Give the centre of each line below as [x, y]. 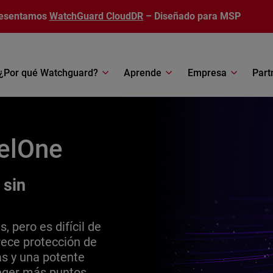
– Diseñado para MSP [192, 16]
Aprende [143, 73]
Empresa [207, 73]
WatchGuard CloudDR [96, 16]
